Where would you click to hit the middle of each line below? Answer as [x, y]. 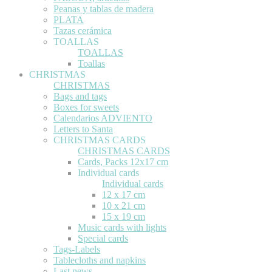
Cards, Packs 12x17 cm [123, 161]
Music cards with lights [122, 227]
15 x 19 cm [124, 216]
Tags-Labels [77, 249]
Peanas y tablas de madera [104, 8]
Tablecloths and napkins [100, 260]
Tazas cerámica [83, 30]
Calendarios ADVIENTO [103, 118]
